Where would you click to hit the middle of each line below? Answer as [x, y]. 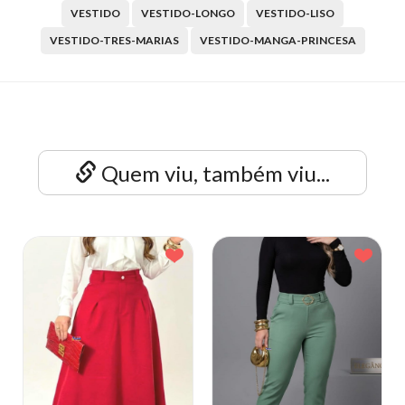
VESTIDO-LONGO [188, 13]
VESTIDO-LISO [295, 13]
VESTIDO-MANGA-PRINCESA [278, 40]
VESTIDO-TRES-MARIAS [114, 40]
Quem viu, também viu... [213, 173]
